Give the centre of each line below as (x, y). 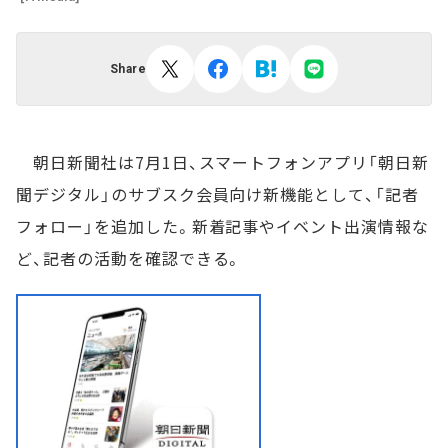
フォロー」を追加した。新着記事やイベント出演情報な (222, 226)
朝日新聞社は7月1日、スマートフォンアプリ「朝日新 (222, 162)
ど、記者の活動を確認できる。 (129, 258)
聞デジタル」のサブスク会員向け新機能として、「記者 (217, 194)
